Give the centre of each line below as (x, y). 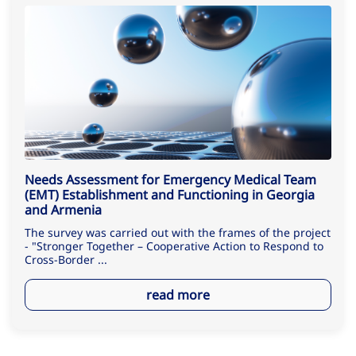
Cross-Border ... (66, 260)
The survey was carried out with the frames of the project (178, 233)
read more (178, 294)
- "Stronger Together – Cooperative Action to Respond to (174, 246)
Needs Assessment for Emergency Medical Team (170, 180)
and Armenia (63, 210)
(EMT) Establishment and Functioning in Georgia (170, 195)
